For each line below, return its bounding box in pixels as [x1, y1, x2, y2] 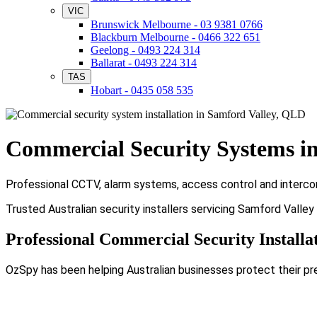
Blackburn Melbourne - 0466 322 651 [91, 31, 260, 43]
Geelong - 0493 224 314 [91, 44, 200, 56]
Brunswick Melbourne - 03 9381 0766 [91, 18, 263, 30]
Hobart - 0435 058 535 [91, 84, 193, 96]
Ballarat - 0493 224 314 [91, 57, 197, 69]
